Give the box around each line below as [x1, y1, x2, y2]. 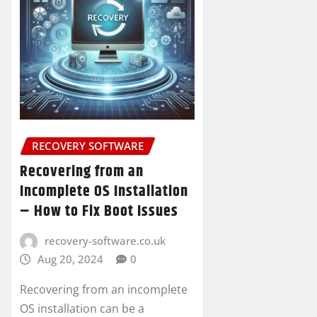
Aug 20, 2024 [37, 251, 103, 266]
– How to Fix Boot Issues [20, 199, 178, 224]
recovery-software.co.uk [44, 233, 166, 248]
